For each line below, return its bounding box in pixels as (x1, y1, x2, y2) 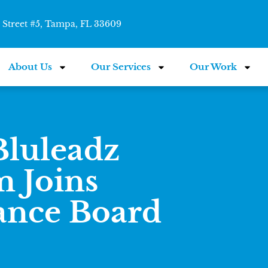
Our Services (91, 61, 151, 72)
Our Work (190, 61, 237, 72)
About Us (8, 61, 53, 72)
